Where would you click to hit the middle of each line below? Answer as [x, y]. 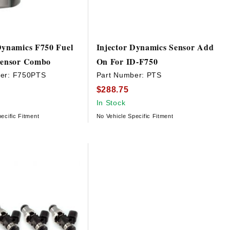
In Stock [111, 102]
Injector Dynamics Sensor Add [155, 47]
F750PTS [29, 75]
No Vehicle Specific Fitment [135, 116]
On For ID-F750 [127, 62]
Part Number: [121, 75]
